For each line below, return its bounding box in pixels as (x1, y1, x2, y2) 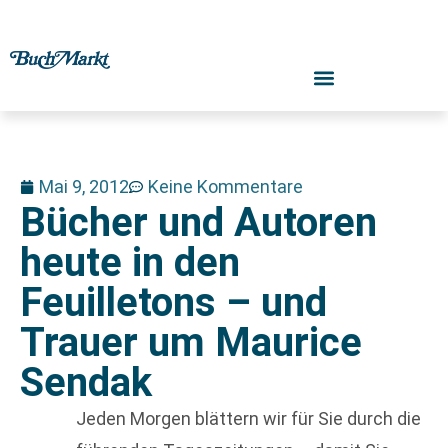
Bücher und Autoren (20, 199, 377, 246)
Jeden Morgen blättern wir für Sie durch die (76, 408, 421, 429)
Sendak (20, 359, 152, 406)
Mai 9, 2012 (39, 176, 129, 197)
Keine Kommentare (148, 176, 303, 197)
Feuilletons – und (20, 279, 327, 326)
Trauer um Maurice (20, 319, 362, 366)
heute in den (20, 239, 240, 286)
